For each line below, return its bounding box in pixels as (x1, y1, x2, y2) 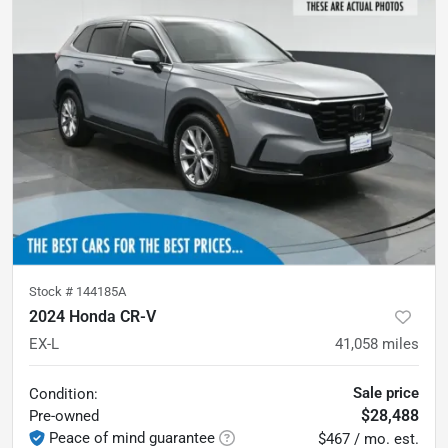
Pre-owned (29, 406, 99, 425)
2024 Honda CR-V (29, 306, 156, 326)
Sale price (353, 383, 419, 402)
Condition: (29, 384, 98, 403)
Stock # (29, 283, 76, 299)
